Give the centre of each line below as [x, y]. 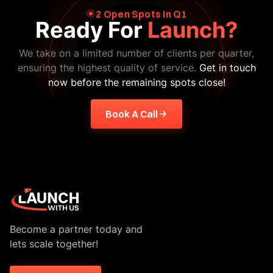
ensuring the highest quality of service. [108, 67]
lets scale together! [54, 244]
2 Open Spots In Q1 [141, 14]
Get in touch [227, 67]
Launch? [193, 30]
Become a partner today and [76, 229]
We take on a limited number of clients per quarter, [136, 53]
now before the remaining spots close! [136, 82]
